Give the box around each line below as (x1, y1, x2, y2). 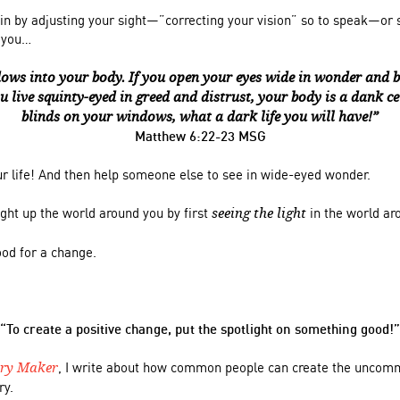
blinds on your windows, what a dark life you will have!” (21, 109, 379, 125)
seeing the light (212, 205, 306, 221)
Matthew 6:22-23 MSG (134, 128, 266, 144)
